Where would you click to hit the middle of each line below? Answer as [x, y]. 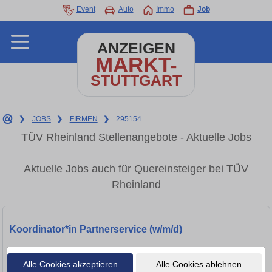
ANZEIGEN [136, 48]
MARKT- [136, 65]
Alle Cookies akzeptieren [70, 264]
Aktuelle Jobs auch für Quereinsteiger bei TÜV [136, 169]
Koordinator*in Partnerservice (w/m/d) [96, 229]
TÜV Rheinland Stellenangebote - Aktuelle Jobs [136, 137]
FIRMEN [83, 119]
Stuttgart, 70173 [40, 252]
